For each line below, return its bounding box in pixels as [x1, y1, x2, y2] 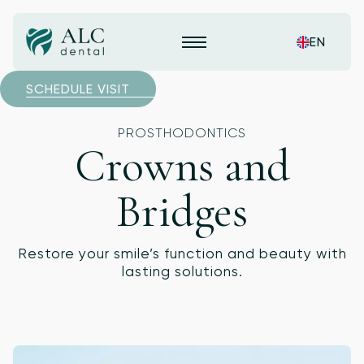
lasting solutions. [121, 262, 243, 279]
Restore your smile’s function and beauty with [17, 245, 347, 262]
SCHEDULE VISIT [26, 80, 130, 97]
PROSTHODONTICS [118, 125, 246, 141]
